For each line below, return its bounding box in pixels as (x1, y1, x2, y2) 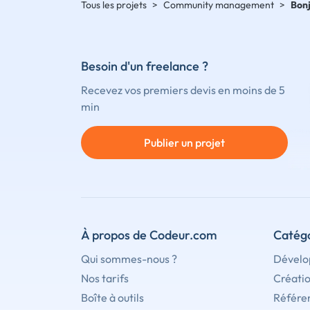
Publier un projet (143, 135, 225, 149)
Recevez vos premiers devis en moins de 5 (81, 82, 285, 97)
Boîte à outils (81, 291, 144, 305)
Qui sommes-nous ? (81, 252, 177, 266)
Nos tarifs (81, 271, 129, 286)
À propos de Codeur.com (81, 227, 217, 244)
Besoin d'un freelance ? (81, 57, 208, 74)
